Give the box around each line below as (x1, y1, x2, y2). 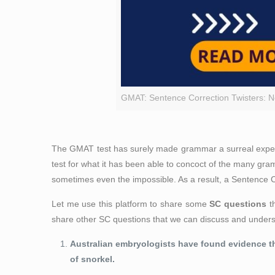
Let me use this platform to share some (52, 199, 210, 209)
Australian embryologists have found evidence (70, 239, 269, 249)
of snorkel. (70, 254, 115, 265)
